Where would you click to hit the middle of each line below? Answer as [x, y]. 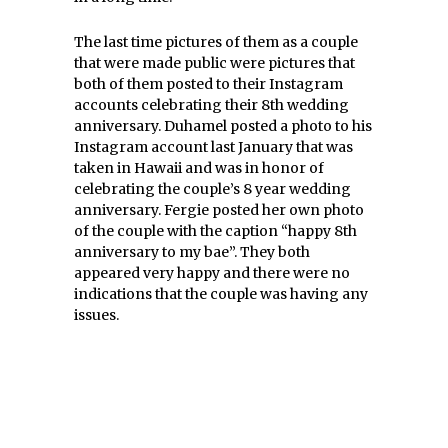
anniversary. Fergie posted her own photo [219, 209]
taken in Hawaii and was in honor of [199, 167]
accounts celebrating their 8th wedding [211, 104]
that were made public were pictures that [214, 62]
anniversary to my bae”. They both [192, 251]
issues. [96, 314]
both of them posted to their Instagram [208, 83]
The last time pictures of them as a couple [216, 41]
